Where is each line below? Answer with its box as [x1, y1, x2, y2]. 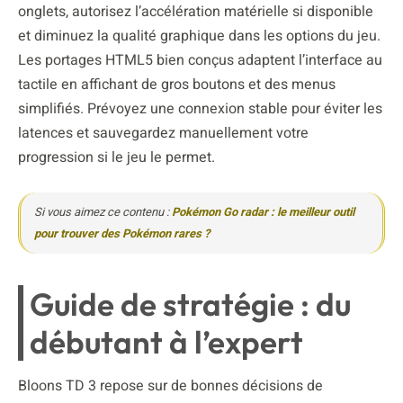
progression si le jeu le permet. [18, 146, 215, 168]
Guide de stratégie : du [30, 283, 351, 324]
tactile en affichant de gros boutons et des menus [18, 73, 336, 95]
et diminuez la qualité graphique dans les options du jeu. [18, 24, 381, 47]
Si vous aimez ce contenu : [34, 202, 172, 220]
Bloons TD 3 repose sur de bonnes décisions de [18, 374, 323, 397]
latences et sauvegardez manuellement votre [18, 121, 309, 144]
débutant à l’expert [30, 321, 303, 362]
